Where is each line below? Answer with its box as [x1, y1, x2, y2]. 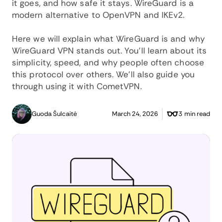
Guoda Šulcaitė [32, 110, 77, 118]
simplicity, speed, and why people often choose [12, 57, 204, 68]
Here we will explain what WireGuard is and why [12, 33, 205, 44]
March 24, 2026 [111, 110, 159, 118]
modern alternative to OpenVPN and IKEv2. [12, 9, 185, 20]
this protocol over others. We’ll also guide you [12, 69, 195, 80]
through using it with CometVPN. [12, 81, 142, 92]
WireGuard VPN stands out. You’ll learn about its [12, 45, 207, 56]
